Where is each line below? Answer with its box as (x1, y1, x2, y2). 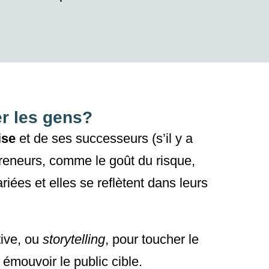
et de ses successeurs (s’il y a (16, 131, 193, 147)
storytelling (42, 232, 105, 247)
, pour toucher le (104, 232, 199, 247)
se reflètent (80, 175, 144, 191)
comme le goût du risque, (45, 153, 195, 169)
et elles (31, 175, 80, 191)
